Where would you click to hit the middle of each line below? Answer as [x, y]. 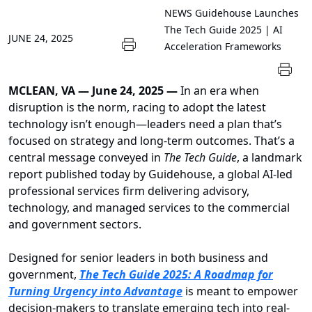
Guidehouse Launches [247, 13]
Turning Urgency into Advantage [95, 291]
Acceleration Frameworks [223, 47]
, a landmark [270, 158]
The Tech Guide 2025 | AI [224, 30]
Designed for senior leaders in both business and [138, 258]
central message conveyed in [86, 158]
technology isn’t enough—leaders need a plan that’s [145, 124]
